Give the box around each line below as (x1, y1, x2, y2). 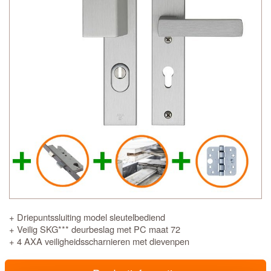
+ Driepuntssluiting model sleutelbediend (9, 211, 165, 223)
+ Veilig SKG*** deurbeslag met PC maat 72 (9, 223, 180, 235)
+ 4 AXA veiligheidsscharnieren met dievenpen (9, 235, 189, 247)
